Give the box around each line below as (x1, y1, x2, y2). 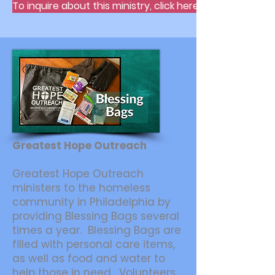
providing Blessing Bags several (12, 209, 179, 223)
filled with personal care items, (12, 237, 175, 252)
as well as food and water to (12, 251, 165, 266)
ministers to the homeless (12, 180, 150, 195)
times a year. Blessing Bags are (12, 223, 181, 238)
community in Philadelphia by (12, 195, 171, 209)
